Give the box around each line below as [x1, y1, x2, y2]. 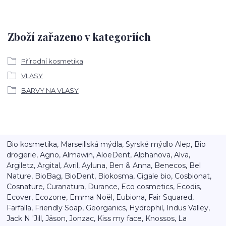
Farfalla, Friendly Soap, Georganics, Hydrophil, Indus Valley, [7, 203, 210, 212]
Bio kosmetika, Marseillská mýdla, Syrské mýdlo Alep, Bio [7, 139, 206, 149]
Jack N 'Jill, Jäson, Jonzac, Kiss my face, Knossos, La [7, 213, 187, 223]
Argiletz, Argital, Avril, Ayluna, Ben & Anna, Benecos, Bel [7, 160, 201, 170]
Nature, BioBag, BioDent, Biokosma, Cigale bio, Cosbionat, [7, 171, 212, 181]
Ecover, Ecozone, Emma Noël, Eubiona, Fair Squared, [7, 192, 194, 202]
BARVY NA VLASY [21, 86, 79, 94]
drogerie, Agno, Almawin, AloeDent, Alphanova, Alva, [7, 150, 191, 159]
